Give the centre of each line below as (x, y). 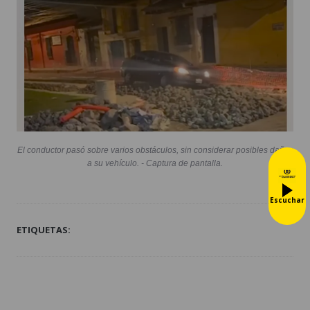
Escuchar (287, 200)
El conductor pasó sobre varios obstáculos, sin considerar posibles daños (155, 150)
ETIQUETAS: (44, 229)
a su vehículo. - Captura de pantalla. (155, 163)
